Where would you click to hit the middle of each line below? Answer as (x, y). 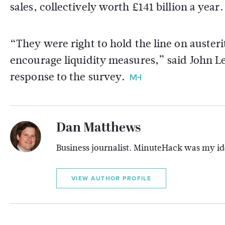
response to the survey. (68, 77)
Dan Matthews (98, 128)
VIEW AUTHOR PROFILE (111, 178)
